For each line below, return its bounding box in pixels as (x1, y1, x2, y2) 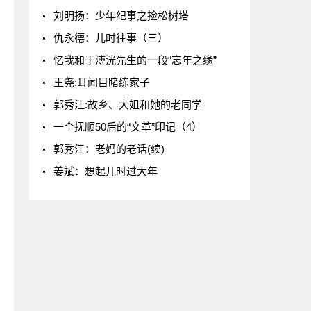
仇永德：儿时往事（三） (53, 32, 168, 44)
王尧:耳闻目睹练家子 (53, 76, 150, 88)
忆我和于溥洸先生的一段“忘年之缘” (53, 54, 217, 66)
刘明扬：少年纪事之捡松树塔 (53, 10, 189, 22)
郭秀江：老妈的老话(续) (53, 143, 165, 155)
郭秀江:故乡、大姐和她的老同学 (53, 99, 202, 110)
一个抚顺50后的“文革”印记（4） (53, 121, 202, 133)
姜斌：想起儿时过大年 (53, 165, 158, 177)
